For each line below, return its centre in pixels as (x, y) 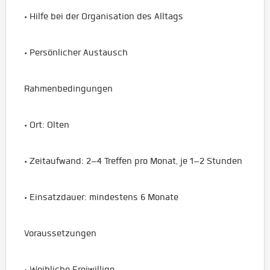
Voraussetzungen (60, 233)
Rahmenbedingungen (68, 88)
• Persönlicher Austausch (76, 52)
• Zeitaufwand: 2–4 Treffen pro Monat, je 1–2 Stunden (133, 161)
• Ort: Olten (47, 124)
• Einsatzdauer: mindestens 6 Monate (101, 197)
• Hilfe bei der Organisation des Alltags (104, 16)
